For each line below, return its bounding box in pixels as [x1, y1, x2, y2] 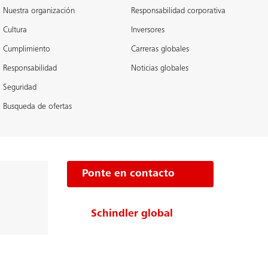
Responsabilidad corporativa [130, 7, 226, 16]
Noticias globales [130, 65, 188, 73]
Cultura [3, 26, 28, 35]
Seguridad [3, 84, 37, 92]
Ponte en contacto [82, 169, 175, 179]
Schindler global [91, 209, 173, 220]
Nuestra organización [3, 7, 75, 16]
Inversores [130, 26, 165, 35]
